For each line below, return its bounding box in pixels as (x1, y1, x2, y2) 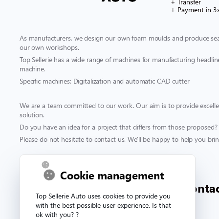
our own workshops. (20, 42, 79, 52)
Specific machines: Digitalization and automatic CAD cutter (20, 76, 190, 86)
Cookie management (60, 168, 164, 182)
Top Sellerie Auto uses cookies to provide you (36, 191, 171, 200)
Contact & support (20, 162, 106, 176)
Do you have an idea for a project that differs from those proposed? (20, 122, 218, 131)
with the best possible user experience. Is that (36, 200, 171, 210)
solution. (20, 109, 44, 119)
